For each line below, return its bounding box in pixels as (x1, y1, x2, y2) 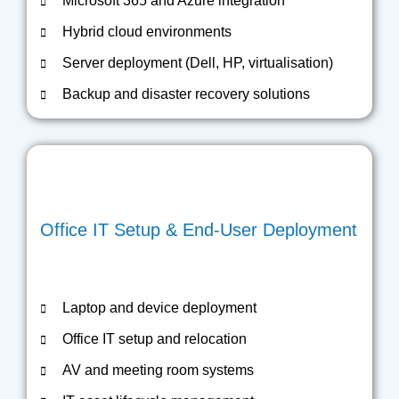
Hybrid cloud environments (62, 24, 232, 39)
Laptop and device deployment (62, 300, 256, 315)
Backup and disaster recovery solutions (62, 86, 310, 102)
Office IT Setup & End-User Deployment (40, 220, 357, 240)
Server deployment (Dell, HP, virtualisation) (62, 55, 333, 70)
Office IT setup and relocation (62, 331, 247, 346)
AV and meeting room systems (62, 362, 254, 378)
